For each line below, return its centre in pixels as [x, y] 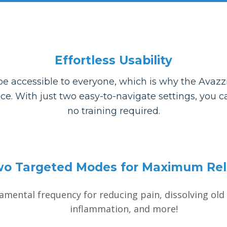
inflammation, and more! [124, 209]
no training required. [113, 111]
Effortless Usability [113, 60]
